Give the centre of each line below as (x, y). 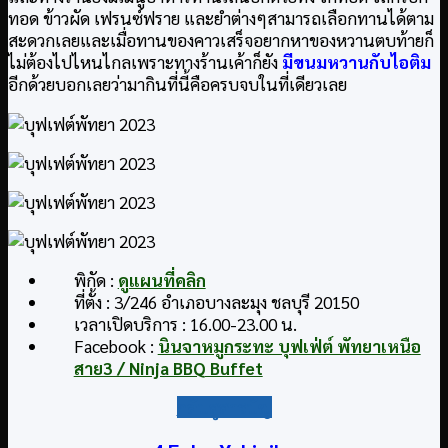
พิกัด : (95, 279)
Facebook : (115, 345)
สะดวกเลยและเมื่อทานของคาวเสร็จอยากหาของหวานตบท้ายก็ (221, 40)
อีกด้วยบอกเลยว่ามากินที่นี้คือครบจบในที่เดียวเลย (177, 84)
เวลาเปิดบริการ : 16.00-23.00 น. (185, 323)
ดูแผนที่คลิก (161, 279)
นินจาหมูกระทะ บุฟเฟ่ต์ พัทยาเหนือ (289, 345)
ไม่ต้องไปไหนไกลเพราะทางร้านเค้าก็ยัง (145, 62)
